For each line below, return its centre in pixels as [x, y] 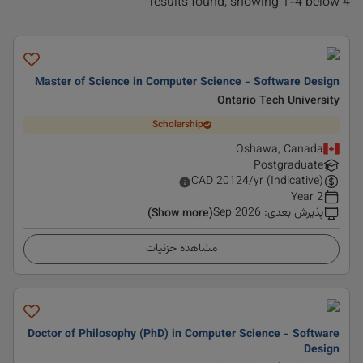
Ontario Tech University [278, 101]
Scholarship [177, 124]
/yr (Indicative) [286, 181]
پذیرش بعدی [295, 213]
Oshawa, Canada [280, 150]
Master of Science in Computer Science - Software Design [187, 83]
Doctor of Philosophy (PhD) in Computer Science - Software [184, 335]
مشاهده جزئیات [181, 249]
